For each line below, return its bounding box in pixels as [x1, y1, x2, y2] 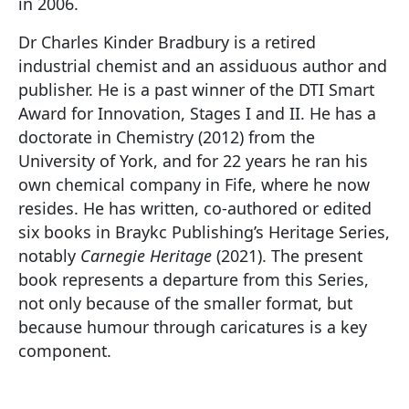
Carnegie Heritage [80, 245, 212, 267]
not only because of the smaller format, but [18, 292, 352, 314]
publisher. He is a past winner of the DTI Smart [18, 79, 374, 100]
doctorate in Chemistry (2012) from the [18, 126, 315, 148]
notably [18, 245, 80, 267]
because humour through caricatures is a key [18, 316, 367, 338]
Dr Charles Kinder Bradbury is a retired [18, 31, 316, 53]
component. [18, 340, 111, 362]
